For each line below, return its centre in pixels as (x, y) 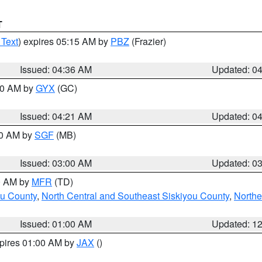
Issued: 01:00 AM (56, 224)
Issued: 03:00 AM (56, 163)
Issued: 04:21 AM (56, 116)
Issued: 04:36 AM (56, 69)
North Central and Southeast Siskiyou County (135, 196)
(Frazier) (148, 41)
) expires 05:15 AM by (64, 41)
